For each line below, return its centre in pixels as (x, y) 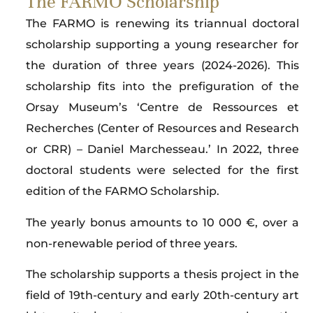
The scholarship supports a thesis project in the (162, 275)
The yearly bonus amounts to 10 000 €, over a (162, 222)
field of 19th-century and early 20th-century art (162, 296)
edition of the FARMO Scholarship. (123, 191)
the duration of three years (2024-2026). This (162, 66)
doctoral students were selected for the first (162, 170)
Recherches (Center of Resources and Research (162, 129)
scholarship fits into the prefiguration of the (162, 87)
